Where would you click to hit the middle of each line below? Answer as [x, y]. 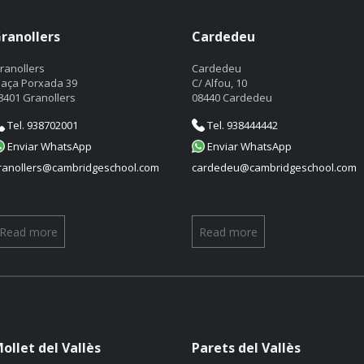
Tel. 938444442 [241, 125]
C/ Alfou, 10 [219, 83]
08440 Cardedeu [232, 97]
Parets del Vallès [246, 348]
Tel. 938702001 [41, 125]
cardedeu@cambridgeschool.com [274, 167]
